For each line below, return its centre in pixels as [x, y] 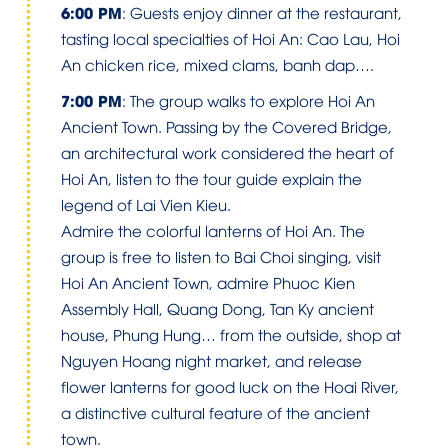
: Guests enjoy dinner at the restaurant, [262, 12]
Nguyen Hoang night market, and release [211, 360]
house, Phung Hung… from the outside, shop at [231, 334]
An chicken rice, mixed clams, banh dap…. [217, 64]
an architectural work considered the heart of [227, 152]
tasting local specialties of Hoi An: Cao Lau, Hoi [230, 38]
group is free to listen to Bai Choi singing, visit [221, 256]
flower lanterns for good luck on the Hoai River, [230, 386]
